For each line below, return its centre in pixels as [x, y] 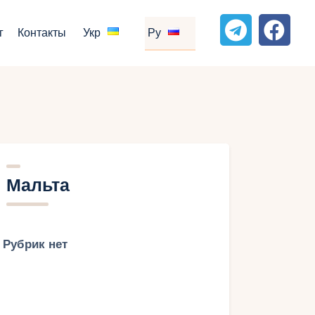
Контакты [41, 33]
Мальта [38, 186]
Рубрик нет [35, 245]
